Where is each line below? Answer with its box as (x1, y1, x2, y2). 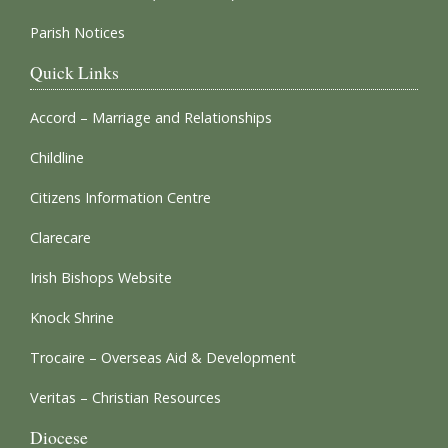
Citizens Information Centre (30, 188, 211, 207)
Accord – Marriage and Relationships (30, 108, 272, 127)
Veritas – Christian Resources (30, 388, 221, 407)
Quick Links (30, 60, 119, 84)
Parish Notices (30, 23, 125, 42)
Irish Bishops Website (30, 268, 172, 287)
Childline (30, 148, 84, 167)
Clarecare (30, 228, 91, 247)
